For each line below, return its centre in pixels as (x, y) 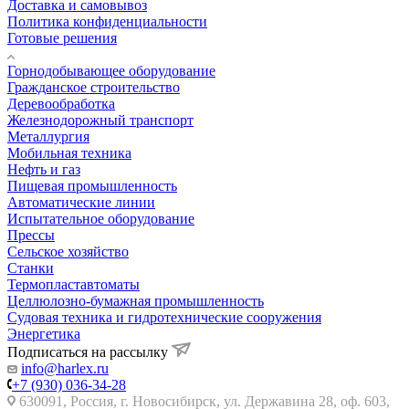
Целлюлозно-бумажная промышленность (136, 300)
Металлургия (48, 136)
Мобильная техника (69, 152)
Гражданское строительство (94, 87)
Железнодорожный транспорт (100, 120)
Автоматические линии (81, 202)
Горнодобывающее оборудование (111, 70)
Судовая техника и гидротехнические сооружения (164, 317)
